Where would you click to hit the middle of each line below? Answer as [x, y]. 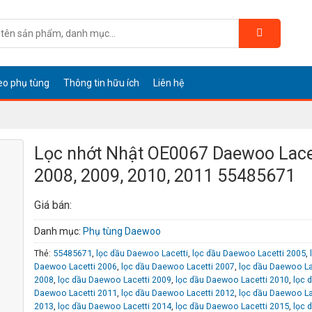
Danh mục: [58, 232]
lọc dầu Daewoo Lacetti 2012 [178, 293]
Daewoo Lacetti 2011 [76, 293]
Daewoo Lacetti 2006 [76, 267]
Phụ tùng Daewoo [122, 232]
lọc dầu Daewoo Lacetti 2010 [232, 280]
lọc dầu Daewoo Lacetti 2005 [249, 253]
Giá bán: [53, 205]
